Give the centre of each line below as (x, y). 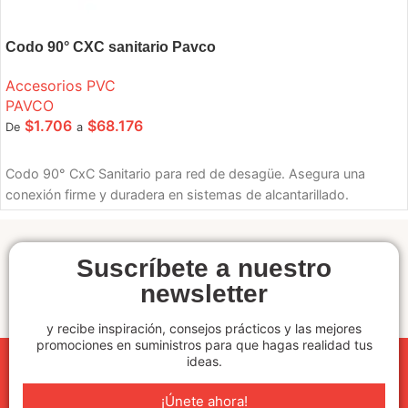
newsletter (204, 294)
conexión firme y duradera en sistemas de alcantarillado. (177, 195)
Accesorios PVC (61, 86)
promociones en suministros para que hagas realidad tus (204, 345)
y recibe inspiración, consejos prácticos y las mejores (204, 329)
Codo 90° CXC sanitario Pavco (111, 47)
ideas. (204, 362)
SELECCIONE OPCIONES (87, 155)
